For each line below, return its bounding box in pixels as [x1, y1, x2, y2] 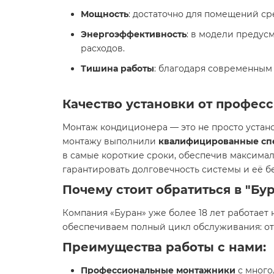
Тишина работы [81, 63, 154, 74]
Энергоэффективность [81, 29, 187, 40]
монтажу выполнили [62, 136, 158, 147]
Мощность [81, 9, 128, 20]
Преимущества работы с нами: [62, 240, 266, 254]
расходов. [81, 43, 125, 54]
